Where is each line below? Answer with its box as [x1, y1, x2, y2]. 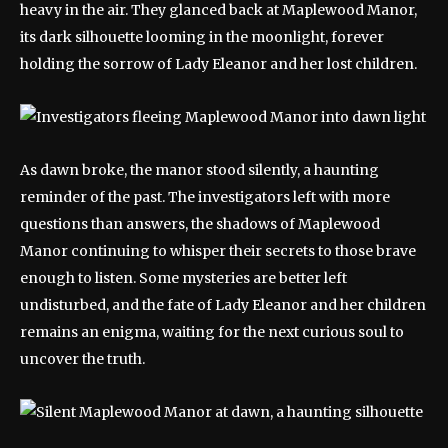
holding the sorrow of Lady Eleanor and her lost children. [20, 55, 417, 73]
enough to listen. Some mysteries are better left [20, 269, 347, 287]
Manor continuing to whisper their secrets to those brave [20, 242, 416, 260]
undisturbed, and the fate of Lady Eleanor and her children [20, 296, 426, 314]
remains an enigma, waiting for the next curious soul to [20, 323, 404, 341]
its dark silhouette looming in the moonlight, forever [20, 28, 384, 46]
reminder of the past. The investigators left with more [20, 188, 390, 206]
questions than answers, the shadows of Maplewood [20, 215, 380, 233]
